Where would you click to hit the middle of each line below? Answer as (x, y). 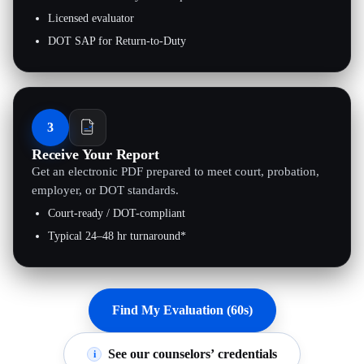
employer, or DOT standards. (105, 191)
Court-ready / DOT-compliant (117, 214)
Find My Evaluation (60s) (182, 310)
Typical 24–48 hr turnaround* (117, 236)
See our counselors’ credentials (193, 354)
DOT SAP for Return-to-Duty (117, 41)
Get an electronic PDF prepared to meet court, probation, (175, 172)
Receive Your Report (95, 155)
